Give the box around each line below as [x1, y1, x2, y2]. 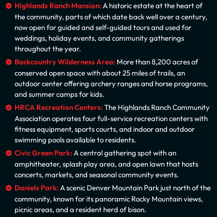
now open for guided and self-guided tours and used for [15, 22, 191, 32]
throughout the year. [15, 44, 81, 54]
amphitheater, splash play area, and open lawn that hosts [15, 159, 198, 169]
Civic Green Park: [15, 148, 72, 158]
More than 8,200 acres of [115, 57, 198, 67]
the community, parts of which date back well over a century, [15, 12, 207, 22]
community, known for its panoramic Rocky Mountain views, [15, 194, 203, 204]
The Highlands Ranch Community [103, 102, 210, 112]
